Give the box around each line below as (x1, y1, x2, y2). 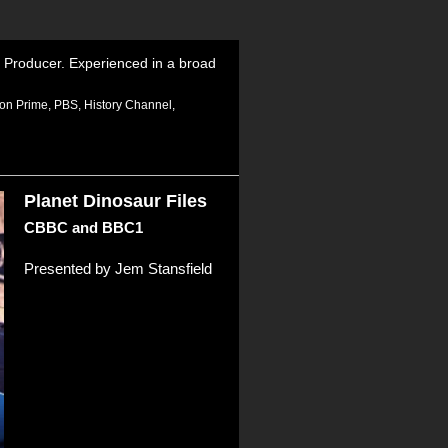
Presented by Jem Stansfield (23, 259, 212, 277)
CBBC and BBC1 (23, 219, 143, 236)
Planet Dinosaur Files (23, 191, 207, 211)
